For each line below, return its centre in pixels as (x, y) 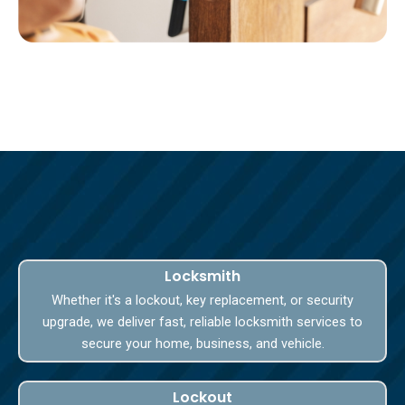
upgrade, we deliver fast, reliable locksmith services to (202, 321)
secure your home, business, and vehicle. (202, 343)
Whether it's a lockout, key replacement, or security (202, 300)
